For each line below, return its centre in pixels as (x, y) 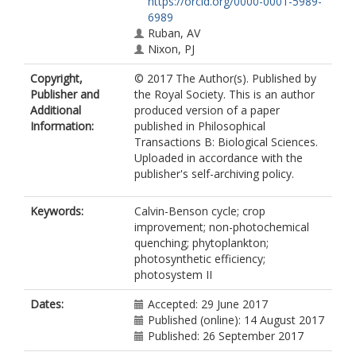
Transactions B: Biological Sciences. (226, 142)
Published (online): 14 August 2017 (236, 320)
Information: (62, 126)
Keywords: (57, 211)
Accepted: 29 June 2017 (208, 304)
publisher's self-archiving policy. (214, 174)
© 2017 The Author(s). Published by (225, 78)
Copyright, (56, 78)
